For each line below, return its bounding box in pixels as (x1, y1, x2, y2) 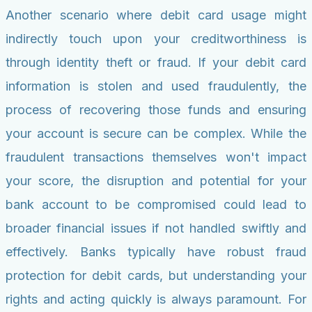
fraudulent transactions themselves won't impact (6, 150, 306, 165)
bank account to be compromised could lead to (6, 197, 306, 212)
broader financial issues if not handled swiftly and (6, 221, 306, 236)
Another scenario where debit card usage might (6, 8, 306, 23)
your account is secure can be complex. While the (6, 126, 306, 141)
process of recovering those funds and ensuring (6, 102, 306, 118)
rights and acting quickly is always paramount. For (6, 292, 306, 307)
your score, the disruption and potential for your (6, 173, 306, 189)
